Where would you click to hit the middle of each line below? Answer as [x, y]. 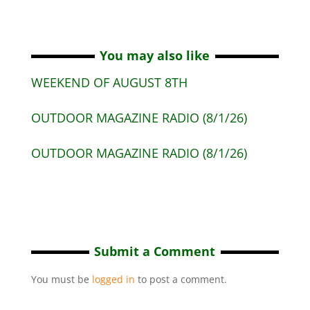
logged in [113, 279]
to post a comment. [181, 279]
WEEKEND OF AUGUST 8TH [109, 82]
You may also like [155, 55]
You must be [61, 279]
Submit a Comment [155, 251]
